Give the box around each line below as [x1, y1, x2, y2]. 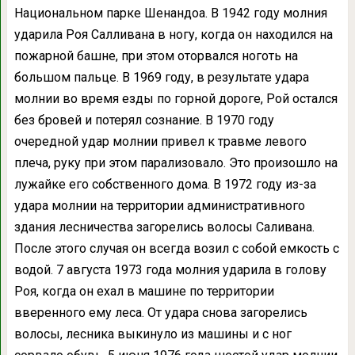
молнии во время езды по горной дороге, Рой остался [13, 90, 338, 106]
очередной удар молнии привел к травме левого [13, 133, 307, 149]
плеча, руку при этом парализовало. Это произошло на [13, 155, 338, 170]
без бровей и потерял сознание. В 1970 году [13, 112, 274, 128]
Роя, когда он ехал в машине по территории [13, 283, 274, 299]
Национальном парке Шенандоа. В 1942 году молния [13, 5, 327, 21]
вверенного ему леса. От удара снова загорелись [13, 304, 307, 320]
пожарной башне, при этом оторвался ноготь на [13, 48, 298, 63]
